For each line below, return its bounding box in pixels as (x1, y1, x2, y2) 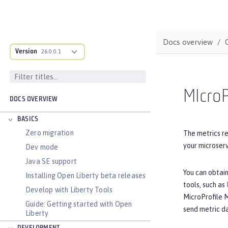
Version (15, 48, 37, 55)
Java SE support (25, 157, 77, 165)
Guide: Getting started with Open (25, 200, 132, 208)
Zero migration (25, 129, 74, 137)
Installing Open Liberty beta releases (25, 172, 146, 180)
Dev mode (25, 143, 59, 151)
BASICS (17, 116, 39, 123)
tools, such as (183, 180, 226, 189)
